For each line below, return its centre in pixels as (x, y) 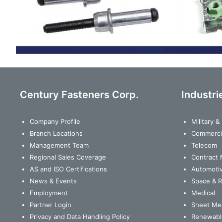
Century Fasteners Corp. (79, 95)
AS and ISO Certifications (68, 169)
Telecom (204, 145)
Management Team (59, 145)
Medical (203, 193)
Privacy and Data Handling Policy (80, 217)
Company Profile (55, 122)
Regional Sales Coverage (68, 157)
